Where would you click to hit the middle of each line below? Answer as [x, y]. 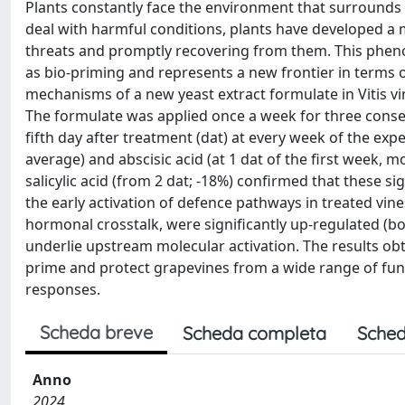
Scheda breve [96, 332]
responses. [63, 289]
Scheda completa [254, 333]
